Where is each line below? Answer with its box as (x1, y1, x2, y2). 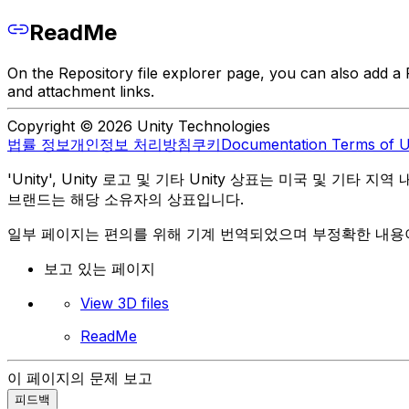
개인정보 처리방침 (70, 135, 192, 154)
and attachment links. (7, 82, 154, 101)
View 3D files (80, 294, 169, 313)
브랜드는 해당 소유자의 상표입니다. (7, 190, 244, 209)
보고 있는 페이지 (44, 259, 155, 278)
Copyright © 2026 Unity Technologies (7, 117, 270, 136)
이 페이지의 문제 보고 (7, 369, 152, 388)
